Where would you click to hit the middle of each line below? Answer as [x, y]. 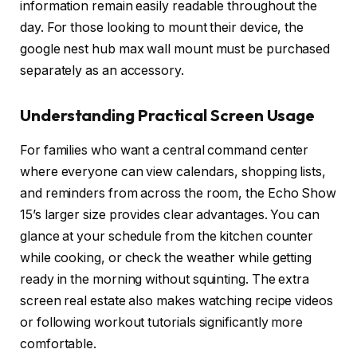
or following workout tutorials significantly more [162, 323]
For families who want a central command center [165, 151]
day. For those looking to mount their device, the [162, 28]
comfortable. [59, 344]
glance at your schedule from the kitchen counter [167, 237]
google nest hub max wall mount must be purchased [175, 49]
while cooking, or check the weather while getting [166, 258]
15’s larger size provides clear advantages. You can [170, 215]
